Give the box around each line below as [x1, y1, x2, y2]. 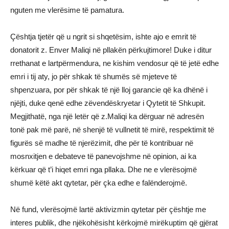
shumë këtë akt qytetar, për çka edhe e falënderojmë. [10, 178, 187, 188]
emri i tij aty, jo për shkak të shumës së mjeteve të [10, 72, 177, 81]
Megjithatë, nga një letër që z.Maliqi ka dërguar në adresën [10, 112, 204, 121]
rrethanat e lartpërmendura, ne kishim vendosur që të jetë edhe [10, 59, 219, 68]
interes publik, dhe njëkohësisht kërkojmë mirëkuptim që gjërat [10, 218, 218, 227]
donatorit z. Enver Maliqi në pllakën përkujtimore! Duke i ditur [10, 45, 212, 55]
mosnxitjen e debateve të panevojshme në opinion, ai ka [10, 152, 196, 161]
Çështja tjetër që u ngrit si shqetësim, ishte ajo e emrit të [10, 32, 196, 41]
